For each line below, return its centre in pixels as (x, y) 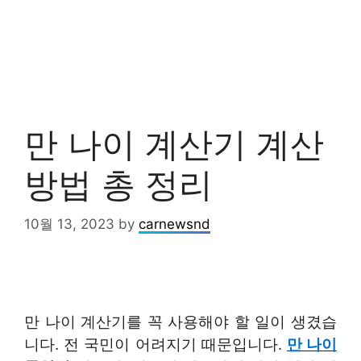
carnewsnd (174, 224)
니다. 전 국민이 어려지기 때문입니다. (156, 344)
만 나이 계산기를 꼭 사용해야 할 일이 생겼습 (180, 322)
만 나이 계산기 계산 (174, 144)
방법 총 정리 (118, 184)
